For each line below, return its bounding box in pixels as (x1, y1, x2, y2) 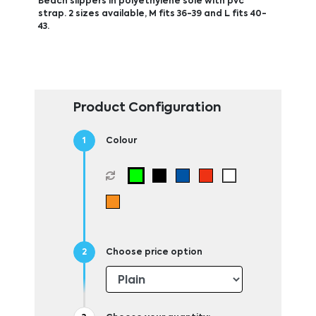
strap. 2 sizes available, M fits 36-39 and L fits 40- (37, 9, 267, 18)
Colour (105, 136, 137, 145)
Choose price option (105, 248, 202, 257)
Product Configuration (73, 101, 221, 114)
